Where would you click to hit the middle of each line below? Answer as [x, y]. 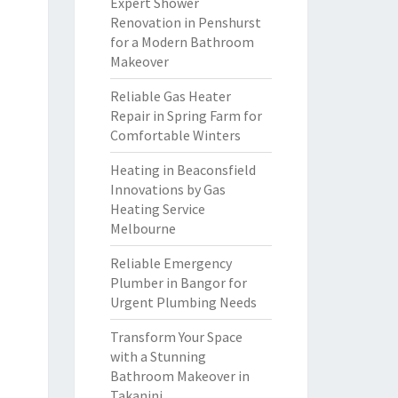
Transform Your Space [176, 337]
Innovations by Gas [167, 189]
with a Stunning [158, 356]
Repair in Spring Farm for [186, 115]
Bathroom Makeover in [179, 376]
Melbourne [143, 228]
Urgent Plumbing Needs [183, 302]
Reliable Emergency [171, 263]
